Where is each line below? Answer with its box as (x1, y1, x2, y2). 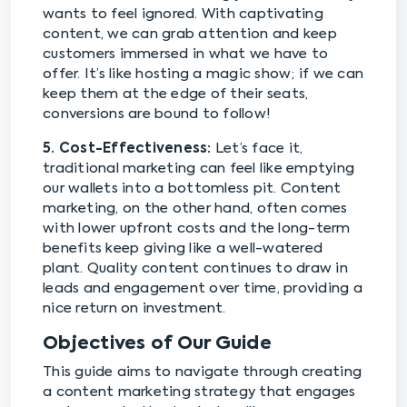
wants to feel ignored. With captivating (43, 7, 323, 21)
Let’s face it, (211, 142, 303, 155)
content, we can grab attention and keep (43, 27, 337, 41)
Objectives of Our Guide (43, 335, 272, 353)
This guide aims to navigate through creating (43, 365, 362, 379)
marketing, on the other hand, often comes (43, 202, 348, 215)
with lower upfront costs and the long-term (43, 222, 351, 235)
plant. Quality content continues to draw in (43, 262, 348, 275)
